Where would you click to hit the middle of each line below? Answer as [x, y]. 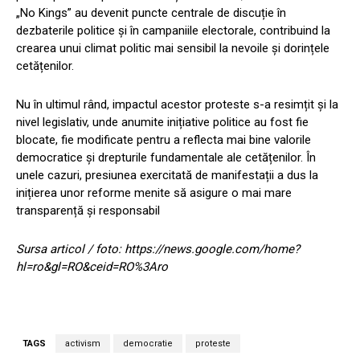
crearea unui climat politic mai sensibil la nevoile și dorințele [173, 49]
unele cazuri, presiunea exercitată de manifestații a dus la [167, 176]
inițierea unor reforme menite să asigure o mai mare [154, 193]
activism [83, 344]
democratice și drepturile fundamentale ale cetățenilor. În [166, 158]
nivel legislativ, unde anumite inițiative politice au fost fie [162, 123]
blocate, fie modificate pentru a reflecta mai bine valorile [164, 140]
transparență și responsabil [88, 211]
